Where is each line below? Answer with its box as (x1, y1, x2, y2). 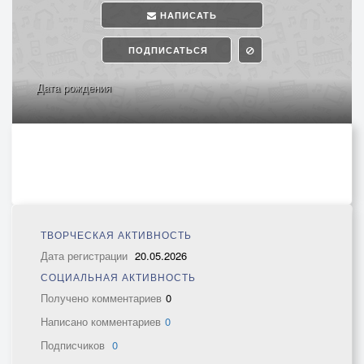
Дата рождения (37, 80, 111, 95)
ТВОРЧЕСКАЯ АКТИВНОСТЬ (41, 227, 192, 241)
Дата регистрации (41, 248, 131, 263)
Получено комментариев (41, 290, 162, 305)
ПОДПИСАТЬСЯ (125, 44, 208, 56)
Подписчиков (41, 337, 108, 353)
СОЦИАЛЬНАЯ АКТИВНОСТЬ (41, 270, 196, 284)
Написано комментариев (41, 314, 161, 329)
